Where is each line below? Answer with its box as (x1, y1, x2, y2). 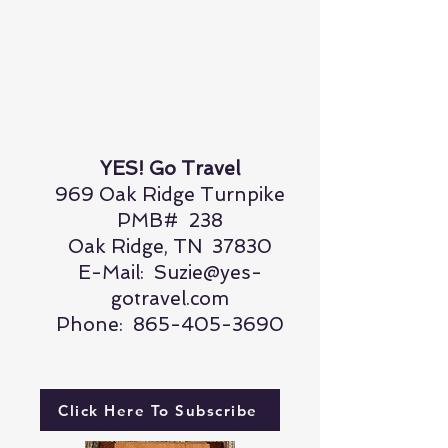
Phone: (56, 313, 133, 336)
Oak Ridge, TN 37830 (68, 235, 272, 258)
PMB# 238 (117, 209, 223, 232)
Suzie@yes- (154, 261, 262, 284)
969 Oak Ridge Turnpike (55, 183, 285, 206)
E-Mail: (78, 261, 154, 284)
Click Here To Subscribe (58, 400, 258, 420)
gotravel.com (111, 287, 229, 310)
